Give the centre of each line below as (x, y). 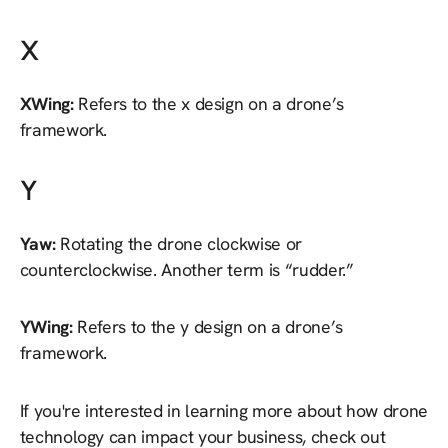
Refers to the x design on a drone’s (211, 103)
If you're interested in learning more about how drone (223, 410)
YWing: (48, 327)
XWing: (49, 103)
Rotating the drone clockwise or (180, 243)
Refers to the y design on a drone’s (210, 327)
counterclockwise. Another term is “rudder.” (186, 269)
